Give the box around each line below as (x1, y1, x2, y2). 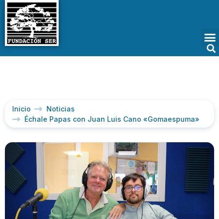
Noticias (46, 105, 75, 113)
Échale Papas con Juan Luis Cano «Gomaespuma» (24, 115, 201, 124)
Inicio (12, 105, 31, 113)
